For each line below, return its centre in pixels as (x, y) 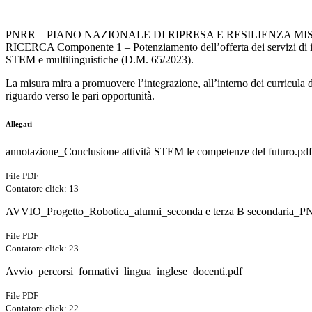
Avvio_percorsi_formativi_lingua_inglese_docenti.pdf (124, 272)
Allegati (19, 124)
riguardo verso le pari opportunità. (81, 96)
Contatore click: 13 (42, 189)
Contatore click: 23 (42, 249)
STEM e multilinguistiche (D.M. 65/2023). (100, 60)
